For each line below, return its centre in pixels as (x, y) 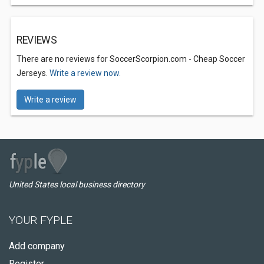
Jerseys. (33, 73)
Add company (37, 246)
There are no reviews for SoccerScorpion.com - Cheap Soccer (131, 59)
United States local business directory (77, 184)
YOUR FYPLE (41, 220)
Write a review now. (85, 73)
